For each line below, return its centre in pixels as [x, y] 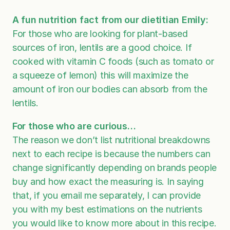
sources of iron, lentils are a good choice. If [102, 48]
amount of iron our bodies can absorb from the [110, 89]
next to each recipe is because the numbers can [111, 154]
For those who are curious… [74, 126]
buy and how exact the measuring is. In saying [108, 182]
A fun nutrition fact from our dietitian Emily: [110, 20]
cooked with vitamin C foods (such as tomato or [113, 62]
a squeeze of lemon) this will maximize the [100, 75]
